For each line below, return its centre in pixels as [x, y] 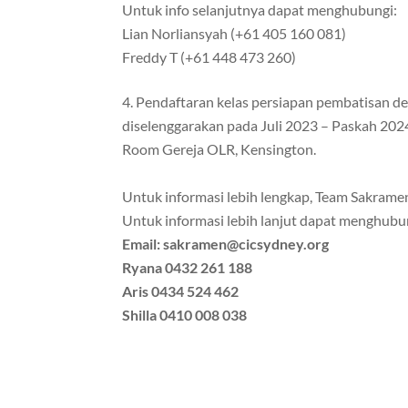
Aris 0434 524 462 [181, 291]
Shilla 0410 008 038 [185, 315]
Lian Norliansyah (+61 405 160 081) [235, 34]
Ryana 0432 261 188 [188, 268]
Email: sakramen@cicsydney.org [226, 244]
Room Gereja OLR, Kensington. [219, 149]
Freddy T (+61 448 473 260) [209, 57]
